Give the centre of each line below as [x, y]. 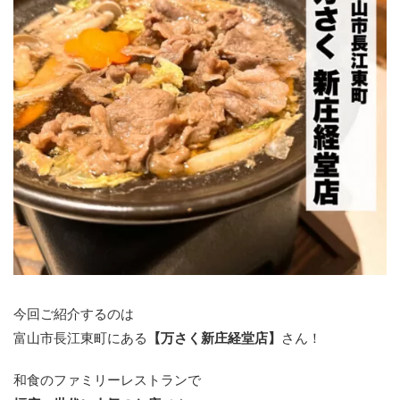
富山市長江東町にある [80, 338]
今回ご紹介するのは [74, 314]
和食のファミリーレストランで [107, 380]
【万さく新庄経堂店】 [214, 338]
